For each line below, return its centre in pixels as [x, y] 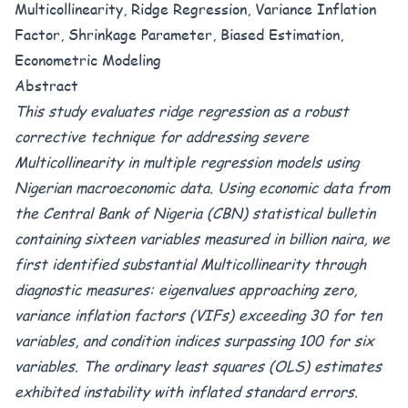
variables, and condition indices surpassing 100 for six [194, 340]
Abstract [46, 85]
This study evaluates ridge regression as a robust [182, 111]
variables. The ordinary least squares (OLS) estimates [198, 366]
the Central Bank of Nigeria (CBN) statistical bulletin [195, 213]
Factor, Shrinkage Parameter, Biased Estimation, [179, 34]
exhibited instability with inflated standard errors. [186, 391]
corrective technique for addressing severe [162, 136]
